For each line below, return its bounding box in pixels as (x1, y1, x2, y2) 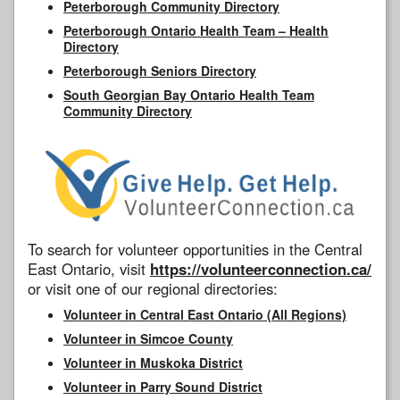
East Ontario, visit (28, 257, 150, 279)
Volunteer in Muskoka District (63, 353, 243, 371)
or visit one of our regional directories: (28, 277, 278, 299)
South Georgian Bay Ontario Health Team (63, 85, 314, 104)
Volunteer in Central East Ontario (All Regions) (63, 304, 346, 323)
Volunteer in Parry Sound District (63, 377, 262, 396)
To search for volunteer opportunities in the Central (28, 237, 362, 260)
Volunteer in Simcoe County (63, 329, 233, 347)
